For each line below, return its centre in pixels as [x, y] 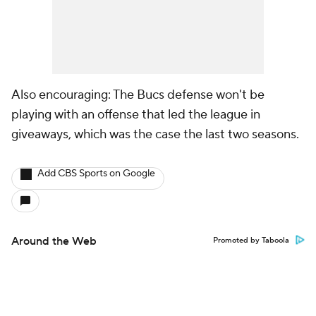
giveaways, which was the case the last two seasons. [155, 134]
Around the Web [54, 241]
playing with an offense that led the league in [136, 115]
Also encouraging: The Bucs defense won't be [138, 95]
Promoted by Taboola [251, 241]
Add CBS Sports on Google [96, 174]
